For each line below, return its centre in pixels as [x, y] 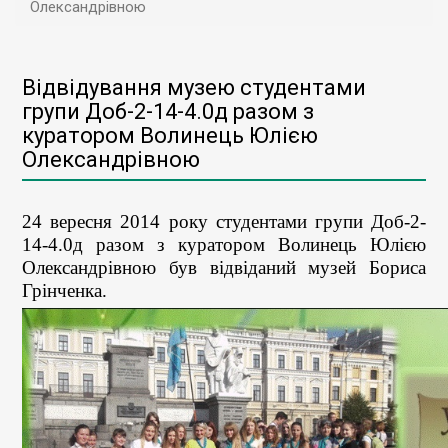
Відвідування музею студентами [194, 87]
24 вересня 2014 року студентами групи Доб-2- [224, 221]
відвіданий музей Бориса [317, 267]
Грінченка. [64, 290]
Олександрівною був [116, 267]
